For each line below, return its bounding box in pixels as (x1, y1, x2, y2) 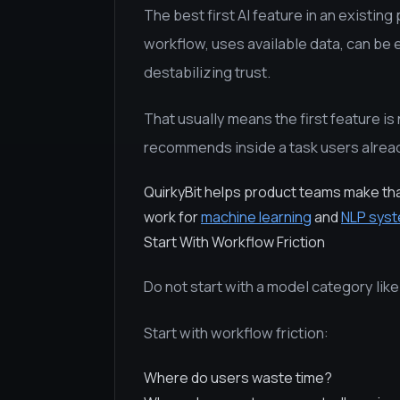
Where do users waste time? (144, 368, 332, 387)
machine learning (201, 207, 312, 227)
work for (144, 207, 201, 227)
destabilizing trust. (144, 62, 271, 82)
